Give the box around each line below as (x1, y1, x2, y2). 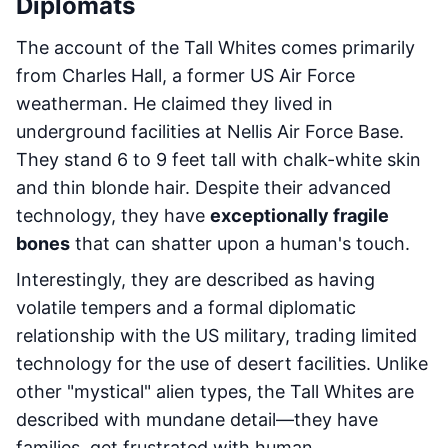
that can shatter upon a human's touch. (70, 233, 410, 254)
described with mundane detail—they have (16, 409, 378, 430)
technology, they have (16, 205, 210, 226)
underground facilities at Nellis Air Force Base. (16, 121, 404, 142)
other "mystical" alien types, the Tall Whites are (16, 381, 414, 402)
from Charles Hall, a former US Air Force (16, 65, 355, 86)
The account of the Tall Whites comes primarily (16, 37, 415, 58)
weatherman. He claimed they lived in (16, 93, 333, 114)
